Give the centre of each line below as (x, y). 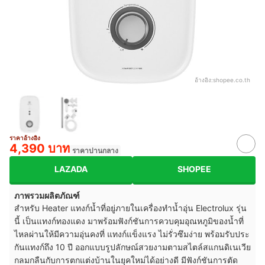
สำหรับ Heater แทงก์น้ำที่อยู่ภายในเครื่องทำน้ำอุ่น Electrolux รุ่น (130, 208)
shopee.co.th (232, 80)
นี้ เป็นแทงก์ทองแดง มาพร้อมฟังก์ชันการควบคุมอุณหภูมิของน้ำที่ (129, 221)
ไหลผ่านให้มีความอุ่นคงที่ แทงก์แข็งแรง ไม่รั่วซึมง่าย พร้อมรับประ (132, 234)
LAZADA (71, 169)
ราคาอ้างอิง (25, 138)
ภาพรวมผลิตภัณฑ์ (47, 195)
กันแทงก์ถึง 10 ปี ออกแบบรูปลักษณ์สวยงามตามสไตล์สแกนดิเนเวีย (132, 247)
